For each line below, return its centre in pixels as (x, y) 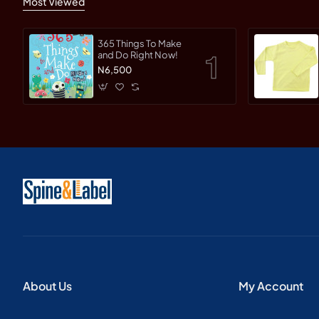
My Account (271, 286)
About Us (47, 286)
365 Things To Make (140, 44)
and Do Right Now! (138, 55)
